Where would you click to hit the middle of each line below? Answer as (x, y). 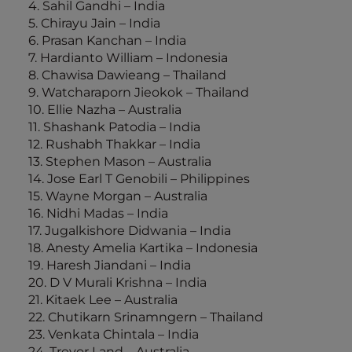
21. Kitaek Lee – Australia (103, 300)
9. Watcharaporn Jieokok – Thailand (139, 92)
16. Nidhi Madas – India (98, 213)
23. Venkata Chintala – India (114, 334)
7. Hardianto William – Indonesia (128, 58)
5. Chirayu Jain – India (94, 23)
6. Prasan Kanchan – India (107, 40)
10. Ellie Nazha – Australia (105, 110)
